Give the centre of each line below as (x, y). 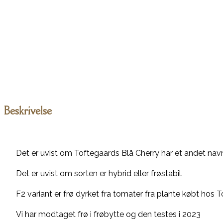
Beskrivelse (28, 111)
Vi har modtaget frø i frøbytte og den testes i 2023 (108, 214)
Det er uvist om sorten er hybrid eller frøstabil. (99, 173)
